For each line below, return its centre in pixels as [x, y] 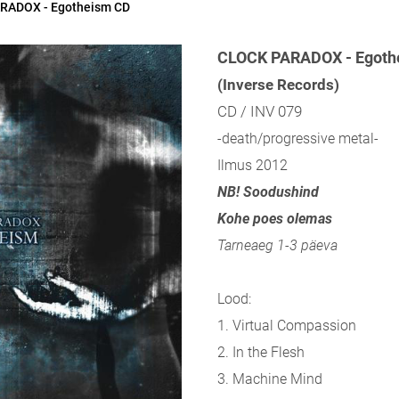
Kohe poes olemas [275, 219]
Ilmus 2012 [252, 165]
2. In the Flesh [261, 352]
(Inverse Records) [278, 85]
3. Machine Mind [270, 379]
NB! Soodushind [268, 192]
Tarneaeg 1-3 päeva [277, 245]
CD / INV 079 [260, 111]
